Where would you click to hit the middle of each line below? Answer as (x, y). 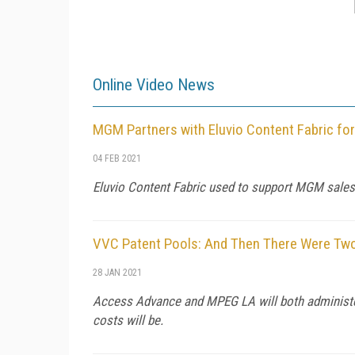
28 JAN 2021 (117, 272)
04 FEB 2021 (117, 158)
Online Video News (154, 84)
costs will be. (128, 320)
